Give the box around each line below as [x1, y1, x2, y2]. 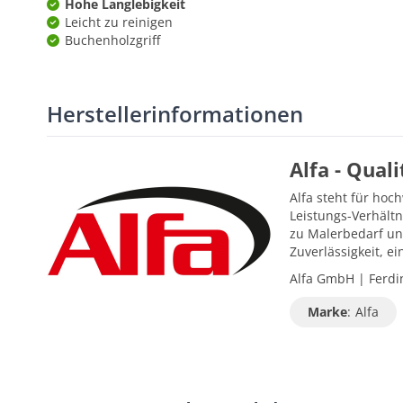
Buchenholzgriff [65, 31, 160, 49]
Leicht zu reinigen [65, 13, 173, 31]
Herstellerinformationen [47, 99, 303, 129]
